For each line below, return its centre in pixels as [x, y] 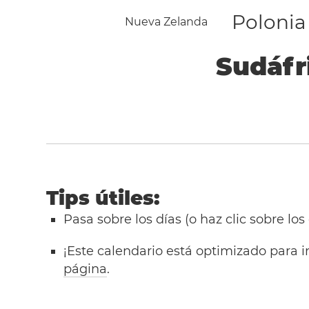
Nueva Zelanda [166, 22]
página [86, 269]
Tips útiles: [103, 198]
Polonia [269, 22]
